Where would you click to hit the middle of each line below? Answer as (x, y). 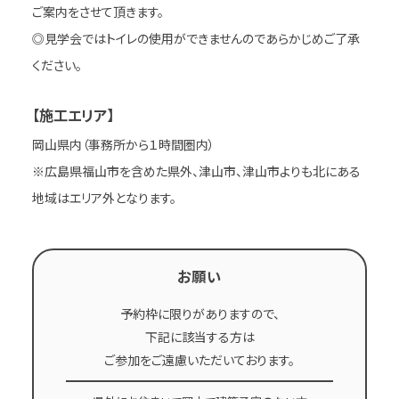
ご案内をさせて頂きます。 (98, 11)
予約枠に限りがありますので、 (199, 314)
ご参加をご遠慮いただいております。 (199, 360)
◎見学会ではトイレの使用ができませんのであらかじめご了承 (195, 38)
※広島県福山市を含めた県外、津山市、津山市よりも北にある (196, 171)
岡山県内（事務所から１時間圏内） (123, 144)
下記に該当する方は (199, 337)
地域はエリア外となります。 (104, 197)
